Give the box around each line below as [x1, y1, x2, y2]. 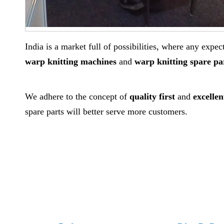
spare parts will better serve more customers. [25, 106, 187, 116]
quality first [129, 91, 175, 101]
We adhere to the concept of [25, 91, 129, 101]
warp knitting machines [25, 56, 119, 66]
